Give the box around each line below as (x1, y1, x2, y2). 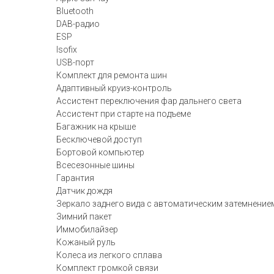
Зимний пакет (56, 212, 112, 221)
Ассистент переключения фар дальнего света (56, 96, 242, 106)
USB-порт (56, 57, 94, 67)
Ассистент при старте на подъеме (56, 109, 191, 119)
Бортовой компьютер (56, 147, 144, 157)
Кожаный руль (56, 237, 116, 247)
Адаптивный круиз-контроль (56, 83, 172, 93)
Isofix (56, 45, 77, 54)
